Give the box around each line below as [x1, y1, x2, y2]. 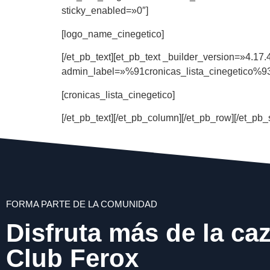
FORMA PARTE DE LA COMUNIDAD [6, 199, 157, 210]
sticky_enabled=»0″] [61, 5, 148, 16]
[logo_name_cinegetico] [61, 28, 164, 39]
